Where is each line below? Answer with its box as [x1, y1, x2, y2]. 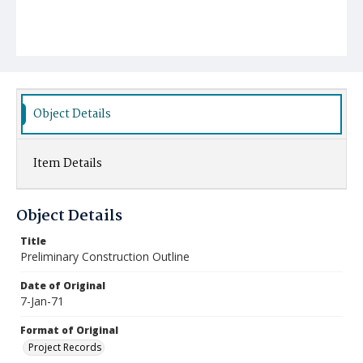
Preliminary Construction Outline [20, 249, 190, 264]
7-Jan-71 [20, 293, 64, 309]
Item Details [33, 154, 102, 173]
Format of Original [20, 323, 118, 337]
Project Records [28, 340, 101, 354]
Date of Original [20, 279, 105, 293]
